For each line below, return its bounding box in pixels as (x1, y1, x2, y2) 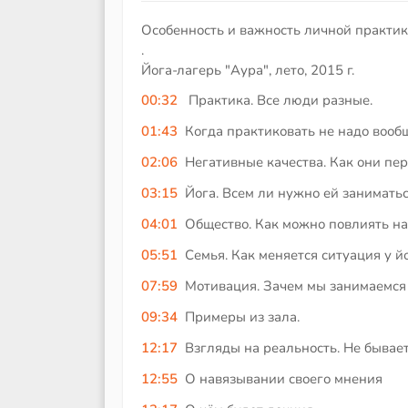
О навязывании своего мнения (184, 370, 382, 389)
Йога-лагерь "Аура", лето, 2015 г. (141, 60, 362, 79)
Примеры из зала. (184, 308, 300, 327)
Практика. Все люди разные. (184, 91, 372, 110)
